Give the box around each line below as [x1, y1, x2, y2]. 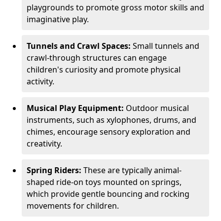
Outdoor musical [126, 103, 189, 113]
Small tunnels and [133, 40, 199, 51]
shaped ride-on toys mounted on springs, [27, 177, 182, 187]
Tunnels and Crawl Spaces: [27, 40, 133, 51]
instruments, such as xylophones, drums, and [27, 114, 196, 125]
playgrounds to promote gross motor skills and [27, 2, 204, 13]
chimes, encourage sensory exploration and [27, 126, 190, 137]
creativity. [27, 138, 62, 149]
